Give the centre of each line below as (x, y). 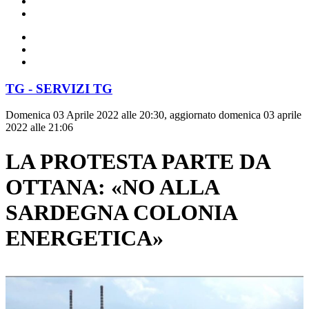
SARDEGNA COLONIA (121, 212)
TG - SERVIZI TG (59, 88)
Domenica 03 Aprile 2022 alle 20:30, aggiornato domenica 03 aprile (153, 115)
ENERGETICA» (84, 238)
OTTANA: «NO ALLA (112, 187)
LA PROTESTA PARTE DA (138, 161)
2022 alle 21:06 (39, 128)
